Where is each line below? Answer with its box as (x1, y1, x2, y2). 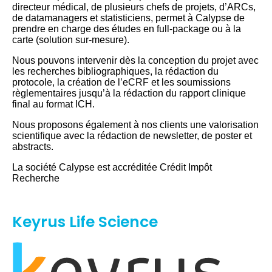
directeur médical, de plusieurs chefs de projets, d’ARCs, (12, 1, 256, 12)
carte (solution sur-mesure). (12, 34, 129, 45)
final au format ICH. (12, 98, 95, 109)
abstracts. (12, 141, 53, 152)
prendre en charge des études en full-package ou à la (12, 23, 241, 34)
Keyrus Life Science (12, 211, 158, 233)
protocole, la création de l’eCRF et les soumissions (12, 76, 231, 87)
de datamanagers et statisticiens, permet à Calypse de (12, 12, 245, 23)
